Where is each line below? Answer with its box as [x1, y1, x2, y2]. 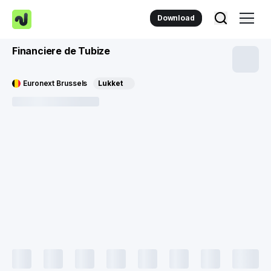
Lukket [98, 79, 123, 88]
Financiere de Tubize [12, 45, 110, 57]
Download [157, 13, 195, 22]
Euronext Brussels [23, 79, 88, 88]
